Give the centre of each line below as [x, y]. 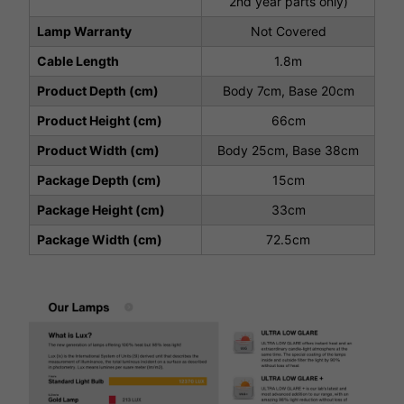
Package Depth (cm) [99, 179]
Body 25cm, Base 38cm [288, 150]
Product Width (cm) [98, 150]
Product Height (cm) [100, 120]
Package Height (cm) [101, 209]
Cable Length [78, 60]
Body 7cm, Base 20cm [288, 90]
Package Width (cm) [100, 239]
